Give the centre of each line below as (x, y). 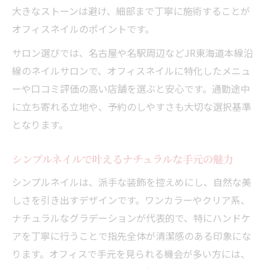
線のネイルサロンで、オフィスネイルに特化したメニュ (131, 70)
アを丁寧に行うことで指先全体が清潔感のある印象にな (132, 235)
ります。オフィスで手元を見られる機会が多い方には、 (131, 253)
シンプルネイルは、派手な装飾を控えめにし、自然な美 (132, 182)
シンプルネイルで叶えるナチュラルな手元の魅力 (123, 159)
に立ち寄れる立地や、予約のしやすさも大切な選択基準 (132, 106)
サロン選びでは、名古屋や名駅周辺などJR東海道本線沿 (133, 52)
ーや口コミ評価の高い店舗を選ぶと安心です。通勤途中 (131, 88)
